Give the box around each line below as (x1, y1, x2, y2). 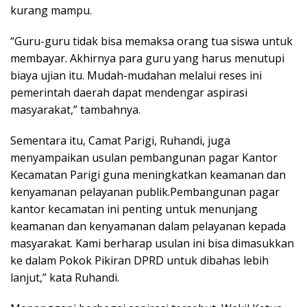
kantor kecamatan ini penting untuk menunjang (10, 201, 258, 217)
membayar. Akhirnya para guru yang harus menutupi (10, 50, 284, 66)
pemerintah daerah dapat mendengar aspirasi (10, 84, 247, 100)
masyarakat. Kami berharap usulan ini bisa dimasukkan (10, 235, 294, 251)
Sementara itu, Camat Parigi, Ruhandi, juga (10, 132, 230, 148)
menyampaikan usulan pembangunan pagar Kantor (10, 149, 278, 165)
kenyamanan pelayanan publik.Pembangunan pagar (10, 184, 280, 199)
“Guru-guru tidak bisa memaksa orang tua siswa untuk (10, 33, 293, 49)
